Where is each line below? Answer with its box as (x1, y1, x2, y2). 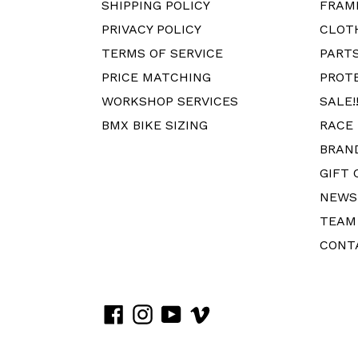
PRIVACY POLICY (101, 22, 201, 37)
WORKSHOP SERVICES (101, 93, 238, 109)
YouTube (181, 304, 234, 320)
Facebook (123, 304, 181, 320)
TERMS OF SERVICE (101, 46, 223, 61)
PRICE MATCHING (101, 70, 211, 85)
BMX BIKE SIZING (101, 117, 208, 133)
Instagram (152, 304, 215, 320)
